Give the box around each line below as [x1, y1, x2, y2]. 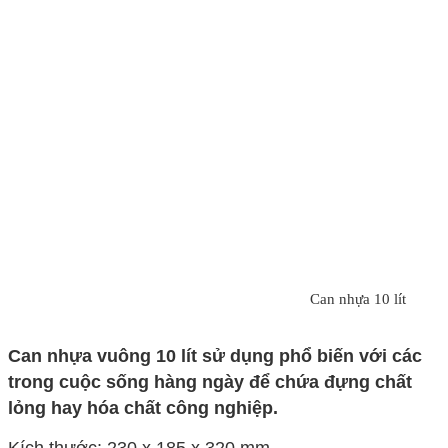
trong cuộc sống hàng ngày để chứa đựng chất [8, 371, 412, 392]
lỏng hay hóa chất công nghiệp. [8, 397, 278, 418]
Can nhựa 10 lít [310, 291, 406, 308]
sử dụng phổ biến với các [202, 345, 422, 366]
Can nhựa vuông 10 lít [8, 345, 202, 366]
